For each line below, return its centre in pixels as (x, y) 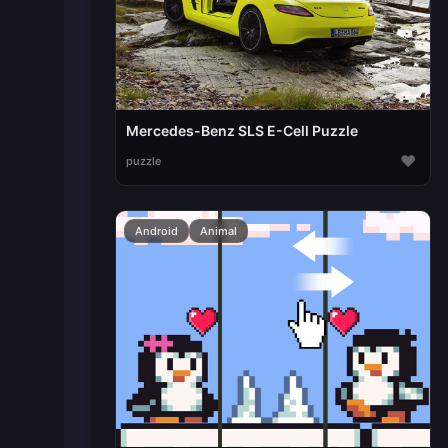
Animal (218, 231)
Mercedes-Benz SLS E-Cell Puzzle (241, 131)
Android (156, 231)
